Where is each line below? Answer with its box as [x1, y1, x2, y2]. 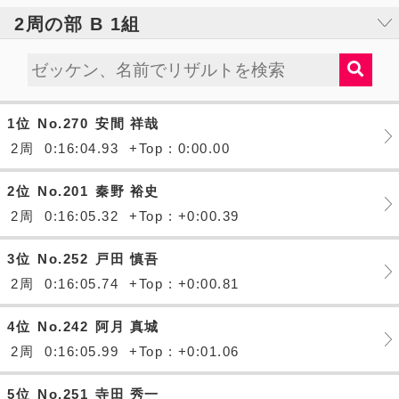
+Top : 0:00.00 [129, 141, 230, 156]
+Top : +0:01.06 [129, 344, 240, 359]
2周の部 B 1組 [14, 14, 141, 34]
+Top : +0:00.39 [129, 208, 240, 224]
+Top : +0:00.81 [129, 276, 240, 291]
